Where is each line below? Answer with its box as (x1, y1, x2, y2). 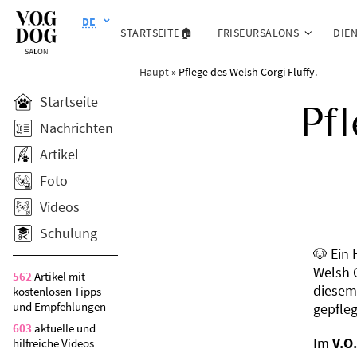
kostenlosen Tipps (13, 284, 101, 299)
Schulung (40, 224, 97, 242)
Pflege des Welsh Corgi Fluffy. (178, 64, 317, 79)
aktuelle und (32, 320, 96, 335)
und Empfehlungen (13, 299, 106, 314)
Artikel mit (32, 269, 85, 284)
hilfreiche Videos (13, 335, 94, 351)
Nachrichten (40, 119, 113, 137)
